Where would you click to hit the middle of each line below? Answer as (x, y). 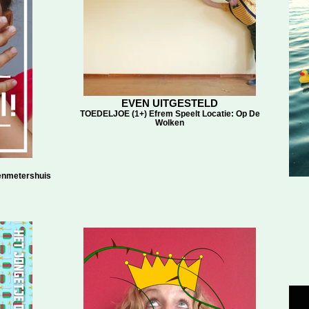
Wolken (170, 122)
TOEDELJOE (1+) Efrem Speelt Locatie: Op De (170, 113)
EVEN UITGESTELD (170, 103)
